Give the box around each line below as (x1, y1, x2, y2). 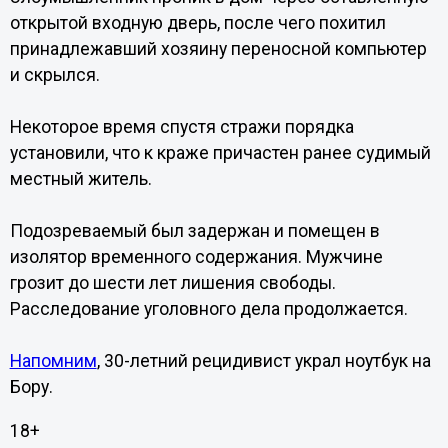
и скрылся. (9, 65, 100, 85)
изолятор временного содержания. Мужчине (9, 247, 383, 267)
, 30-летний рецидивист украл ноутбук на (96, 351, 431, 371)
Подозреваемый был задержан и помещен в (9, 221, 380, 241)
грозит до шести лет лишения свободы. (9, 273, 336, 293)
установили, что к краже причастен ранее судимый (9, 143, 431, 163)
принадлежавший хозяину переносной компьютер (9, 39, 427, 59)
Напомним (9, 351, 97, 371)
